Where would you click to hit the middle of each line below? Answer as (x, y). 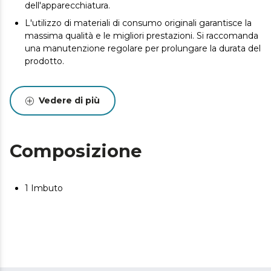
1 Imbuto (44, 188)
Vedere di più (69, 100)
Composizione (76, 151)
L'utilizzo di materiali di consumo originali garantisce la (138, 23)
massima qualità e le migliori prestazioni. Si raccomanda (142, 36)
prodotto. (44, 61)
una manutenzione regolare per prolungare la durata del (143, 48)
